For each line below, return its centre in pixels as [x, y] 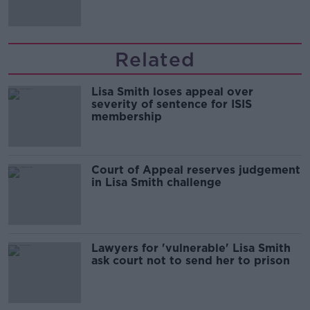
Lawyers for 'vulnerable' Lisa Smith [191, 248]
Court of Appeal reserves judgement [196, 170]
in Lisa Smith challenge [156, 182]
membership [127, 117]
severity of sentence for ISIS [172, 104]
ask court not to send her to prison [191, 261]
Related [155, 60]
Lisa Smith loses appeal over [172, 92]
